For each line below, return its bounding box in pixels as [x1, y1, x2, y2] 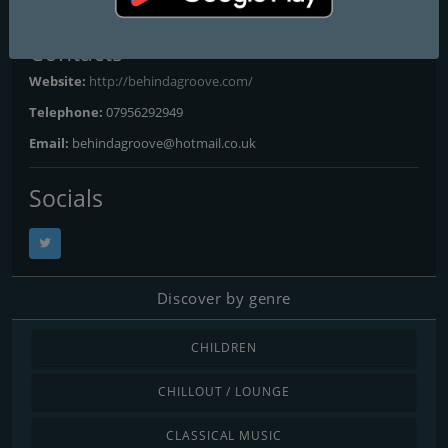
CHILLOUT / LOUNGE [157, 382, 291, 400]
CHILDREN [191, 338, 257, 356]
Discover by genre [156, 287, 292, 308]
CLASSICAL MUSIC [165, 426, 283, 444]
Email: [29, 133, 72, 152]
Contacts [29, 35, 123, 68]
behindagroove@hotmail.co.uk [72, 133, 256, 152]
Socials [29, 181, 103, 214]
